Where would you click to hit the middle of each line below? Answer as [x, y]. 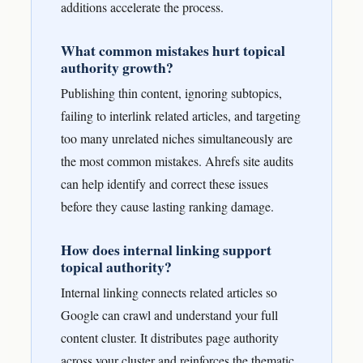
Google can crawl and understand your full [169, 314]
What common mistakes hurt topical [173, 50]
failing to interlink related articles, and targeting [181, 115]
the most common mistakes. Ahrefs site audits [177, 160]
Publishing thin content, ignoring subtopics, [171, 92]
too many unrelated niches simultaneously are [177, 138]
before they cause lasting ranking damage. [167, 206]
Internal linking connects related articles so [169, 292]
